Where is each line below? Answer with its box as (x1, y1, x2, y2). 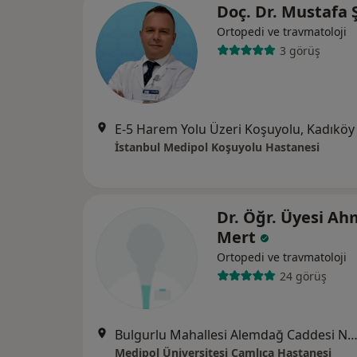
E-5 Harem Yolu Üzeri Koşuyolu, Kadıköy (115, 120, 355, 138)
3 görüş (279, 42, 320, 58)
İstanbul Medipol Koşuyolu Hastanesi (115, 139, 320, 155)
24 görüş (279, 268, 327, 284)
